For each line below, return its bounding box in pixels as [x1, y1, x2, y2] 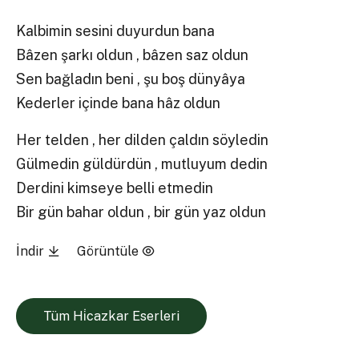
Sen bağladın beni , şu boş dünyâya [16, 71, 246, 88]
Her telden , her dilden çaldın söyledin [16, 131, 269, 148]
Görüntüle [76, 243, 142, 259]
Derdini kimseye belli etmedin [16, 179, 214, 196]
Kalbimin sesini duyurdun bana [16, 22, 216, 40]
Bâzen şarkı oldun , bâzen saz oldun [16, 46, 249, 64]
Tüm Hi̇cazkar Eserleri [42, 309, 179, 325]
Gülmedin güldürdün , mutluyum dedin [16, 155, 268, 172]
